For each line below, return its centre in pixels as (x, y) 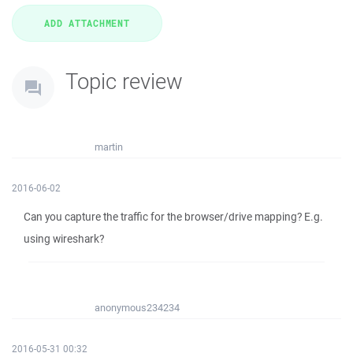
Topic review (124, 81)
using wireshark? (64, 239)
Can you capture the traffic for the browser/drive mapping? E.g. (173, 217)
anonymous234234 (137, 308)
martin (109, 147)
